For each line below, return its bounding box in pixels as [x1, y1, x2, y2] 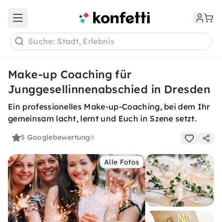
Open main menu [17, 17, 76, 27]
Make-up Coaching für [8, 67, 132, 81]
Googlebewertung [27, 133, 90, 142]
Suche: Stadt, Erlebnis [28, 36, 115, 47]
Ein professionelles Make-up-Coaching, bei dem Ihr [8, 102, 210, 111]
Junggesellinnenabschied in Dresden [8, 82, 210, 96]
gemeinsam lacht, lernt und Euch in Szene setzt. [8, 113, 197, 123]
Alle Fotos [104, 158, 140, 166]
